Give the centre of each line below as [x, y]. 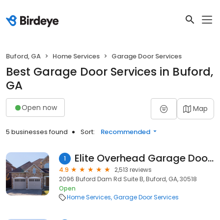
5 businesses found [37, 132]
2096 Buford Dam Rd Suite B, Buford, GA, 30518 [128, 179]
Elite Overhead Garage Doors [210, 158]
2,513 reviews [133, 170]
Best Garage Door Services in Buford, [110, 72]
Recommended [125, 132]
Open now [39, 107]
